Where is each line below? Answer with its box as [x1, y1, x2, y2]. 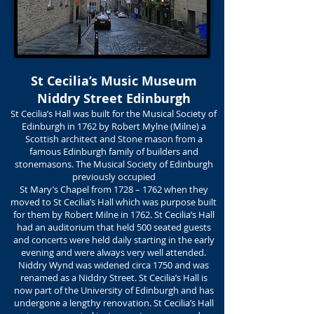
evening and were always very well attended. [21, 246, 206, 259]
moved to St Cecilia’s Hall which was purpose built [11, 196, 217, 208]
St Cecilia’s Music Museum [30, 72, 197, 90]
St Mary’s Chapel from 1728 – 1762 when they [19, 183, 208, 196]
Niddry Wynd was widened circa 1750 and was [18, 259, 209, 271]
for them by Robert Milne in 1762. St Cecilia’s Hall [13, 208, 214, 221]
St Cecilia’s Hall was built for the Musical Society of [11, 107, 217, 120]
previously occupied [71, 170, 156, 183]
